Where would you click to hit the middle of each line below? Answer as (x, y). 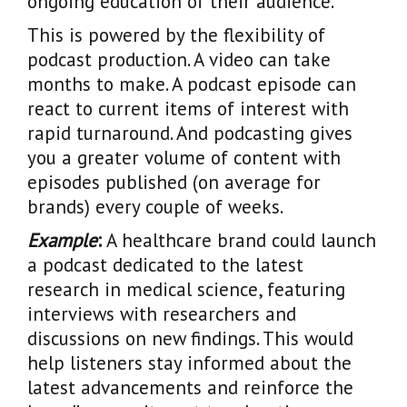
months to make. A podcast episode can (192, 84)
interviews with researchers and (162, 313)
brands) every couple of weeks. (155, 206)
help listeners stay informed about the (189, 362)
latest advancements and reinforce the (190, 387)
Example (62, 240)
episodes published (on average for (174, 182)
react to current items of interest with (188, 108)
